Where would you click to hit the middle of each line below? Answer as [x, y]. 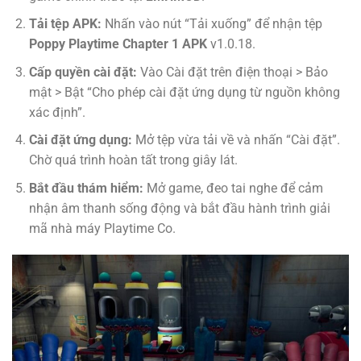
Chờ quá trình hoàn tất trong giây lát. [133, 160]
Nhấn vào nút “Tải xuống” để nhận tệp [212, 24]
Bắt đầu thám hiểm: [86, 188]
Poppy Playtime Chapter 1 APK [118, 44]
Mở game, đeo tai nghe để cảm [233, 188]
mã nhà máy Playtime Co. [102, 228]
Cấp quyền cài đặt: [83, 72]
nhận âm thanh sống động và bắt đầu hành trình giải [179, 208]
